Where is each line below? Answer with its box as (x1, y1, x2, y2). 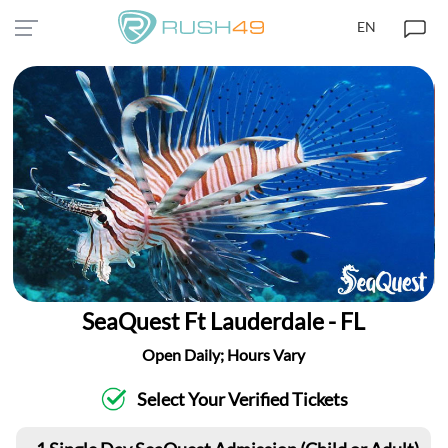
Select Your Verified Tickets (137, 388, 349, 410)
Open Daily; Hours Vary (142, 345, 306, 365)
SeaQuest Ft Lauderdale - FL (82, 307, 366, 336)
